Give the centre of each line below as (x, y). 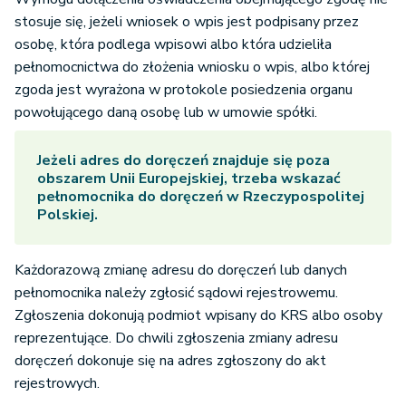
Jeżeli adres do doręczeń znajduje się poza (184, 161)
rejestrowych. (57, 384)
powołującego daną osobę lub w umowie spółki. (166, 113)
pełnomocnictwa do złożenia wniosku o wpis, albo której (192, 68)
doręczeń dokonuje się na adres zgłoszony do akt (170, 361)
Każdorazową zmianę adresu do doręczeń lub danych (181, 271)
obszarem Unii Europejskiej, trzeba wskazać (189, 179)
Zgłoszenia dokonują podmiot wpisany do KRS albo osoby (198, 316)
